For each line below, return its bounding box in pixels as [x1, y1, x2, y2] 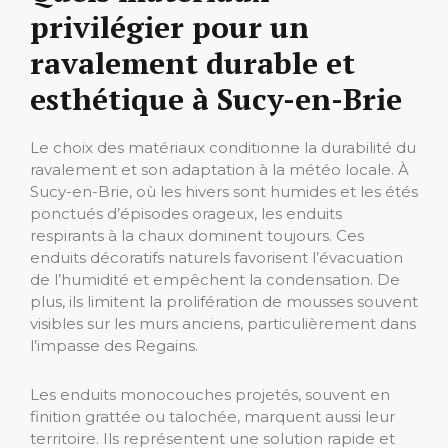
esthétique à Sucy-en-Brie [30, 79, 402, 120]
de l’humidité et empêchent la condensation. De [30, 270, 400, 290]
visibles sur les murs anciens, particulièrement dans [30, 314, 416, 334]
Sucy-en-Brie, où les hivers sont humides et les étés [30, 182, 418, 202]
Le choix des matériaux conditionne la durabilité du [30, 138, 416, 158]
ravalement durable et [30, 43, 355, 84]
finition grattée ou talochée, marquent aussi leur [30, 407, 395, 427]
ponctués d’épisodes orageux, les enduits [30, 204, 342, 224]
